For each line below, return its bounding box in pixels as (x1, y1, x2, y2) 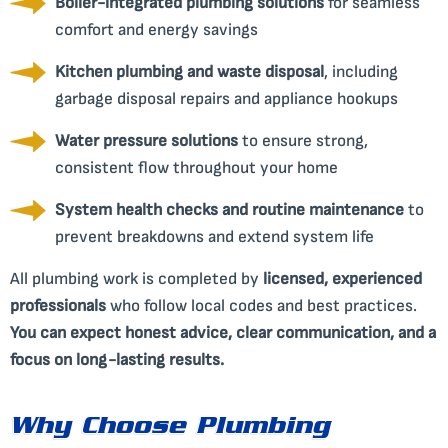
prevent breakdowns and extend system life (55, 226, 374, 247)
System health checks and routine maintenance (55, 199, 404, 220)
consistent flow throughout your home (55, 157, 338, 178)
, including (324, 61, 398, 82)
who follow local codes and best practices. (106, 295, 417, 316)
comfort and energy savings (55, 19, 258, 40)
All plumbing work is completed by (10, 268, 263, 289)
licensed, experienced (263, 268, 422, 289)
